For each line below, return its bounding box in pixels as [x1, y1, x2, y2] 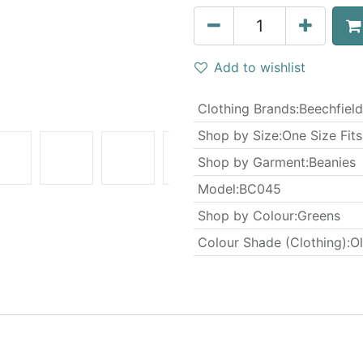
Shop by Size [197, 127, 279, 143]
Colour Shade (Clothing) [197, 234, 347, 250]
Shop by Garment [197, 154, 305, 170]
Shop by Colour [197, 207, 294, 224]
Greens [297, 207, 340, 224]
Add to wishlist [214, 59, 305, 75]
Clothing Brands [197, 100, 296, 117]
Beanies [308, 154, 356, 170]
